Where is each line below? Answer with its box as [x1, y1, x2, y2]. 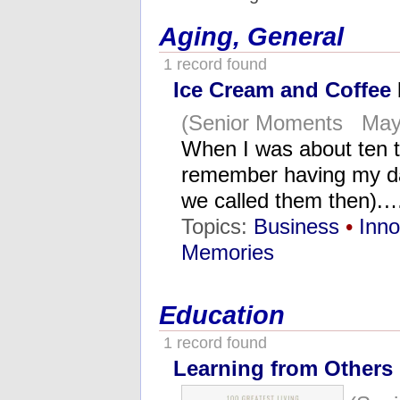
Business [254, 213, 339, 238]
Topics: [181, 213, 254, 238]
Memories [181, 239, 274, 264]
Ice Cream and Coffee [173, 78, 391, 103]
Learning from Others [173, 355, 393, 380]
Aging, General [159, 22, 344, 52]
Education [159, 300, 285, 329]
